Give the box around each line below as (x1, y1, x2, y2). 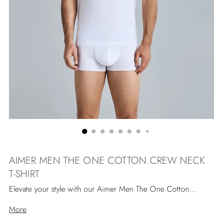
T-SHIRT (9, 166, 39, 181)
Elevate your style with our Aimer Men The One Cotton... (9, 183, 197, 195)
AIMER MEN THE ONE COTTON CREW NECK (9, 153, 205, 168)
